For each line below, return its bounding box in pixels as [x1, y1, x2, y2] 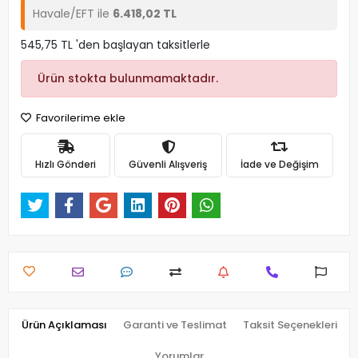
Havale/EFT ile [33, 6, 113, 22]
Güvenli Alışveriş [129, 157, 208, 171]
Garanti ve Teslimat [122, 317, 227, 333]
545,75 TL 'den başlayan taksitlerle [21, 37, 210, 53]
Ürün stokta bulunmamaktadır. [38, 70, 218, 86]
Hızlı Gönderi [35, 157, 97, 171]
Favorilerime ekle [34, 110, 125, 125]
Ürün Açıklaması [21, 317, 107, 333]
